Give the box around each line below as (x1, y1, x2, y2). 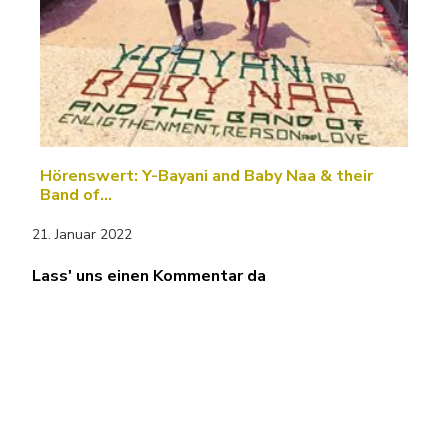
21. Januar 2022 (32, 225, 132, 245)
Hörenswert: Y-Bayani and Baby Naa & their (40, 165, 373, 188)
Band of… (40, 184, 112, 207)
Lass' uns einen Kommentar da (32, 265, 266, 288)
